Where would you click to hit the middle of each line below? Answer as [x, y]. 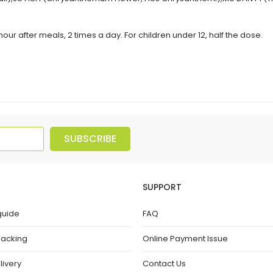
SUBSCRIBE [90, 138]
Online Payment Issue [185, 238]
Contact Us [164, 263]
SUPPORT [162, 187]
